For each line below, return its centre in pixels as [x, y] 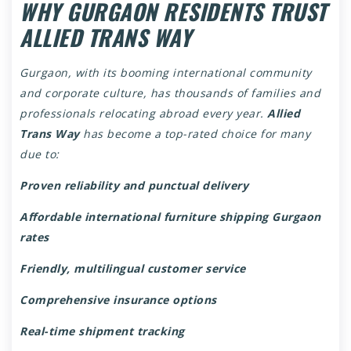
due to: [40, 154]
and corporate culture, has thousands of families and [170, 92]
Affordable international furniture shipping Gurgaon [170, 216]
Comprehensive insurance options [118, 299]
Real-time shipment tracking [102, 331]
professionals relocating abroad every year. [143, 113]
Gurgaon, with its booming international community [166, 72]
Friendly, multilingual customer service [133, 268]
